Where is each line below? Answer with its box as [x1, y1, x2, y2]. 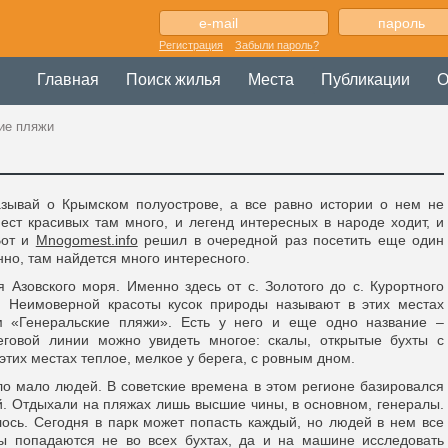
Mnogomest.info [35, 232, 138, 248]
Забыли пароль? [235, 39, 319, 51]
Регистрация [159, 39, 223, 51]
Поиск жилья [126, 71, 221, 88]
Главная [37, 71, 99, 88]
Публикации [321, 71, 410, 88]
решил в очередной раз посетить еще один [137, 232, 445, 248]
